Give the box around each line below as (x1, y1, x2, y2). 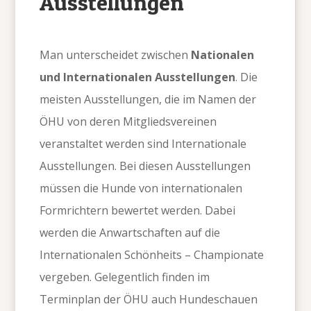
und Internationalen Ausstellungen (40, 69, 236, 85)
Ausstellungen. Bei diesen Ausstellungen (40, 158, 251, 174)
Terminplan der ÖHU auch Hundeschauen (40, 292, 258, 308)
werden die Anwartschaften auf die (40, 225, 221, 241)
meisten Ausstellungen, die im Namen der (40, 92, 257, 108)
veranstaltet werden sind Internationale (40, 136, 247, 152)
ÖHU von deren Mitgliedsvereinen (40, 114, 217, 130)
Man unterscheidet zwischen (40, 47, 192, 63)
